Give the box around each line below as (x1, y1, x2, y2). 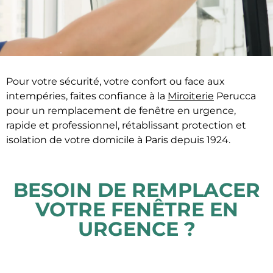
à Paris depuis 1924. (135, 134, 233, 146)
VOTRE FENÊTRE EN (35, 197, 238, 222)
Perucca (214, 90, 256, 102)
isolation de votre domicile (6, 134, 135, 146)
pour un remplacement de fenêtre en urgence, (6, 105, 236, 116)
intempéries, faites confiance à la (6, 90, 168, 102)
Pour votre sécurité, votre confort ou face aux (6, 76, 225, 87)
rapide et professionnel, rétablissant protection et (6, 119, 246, 131)
